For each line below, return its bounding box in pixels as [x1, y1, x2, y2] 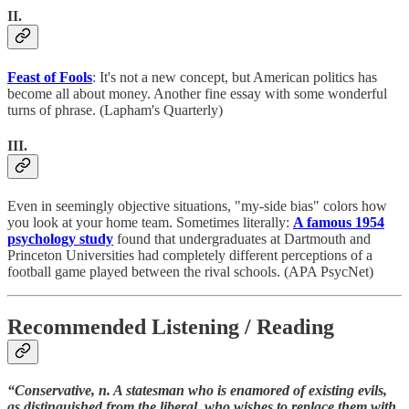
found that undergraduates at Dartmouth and [113, 231, 371, 247]
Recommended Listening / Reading [7, 315, 334, 340]
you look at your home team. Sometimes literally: [7, 215, 293, 231]
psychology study [7, 231, 113, 247]
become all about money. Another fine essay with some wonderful [7, 85, 387, 101]
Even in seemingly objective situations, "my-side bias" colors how [7, 198, 387, 215]
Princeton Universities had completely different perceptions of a [7, 247, 372, 264]
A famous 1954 [293, 215, 384, 231]
